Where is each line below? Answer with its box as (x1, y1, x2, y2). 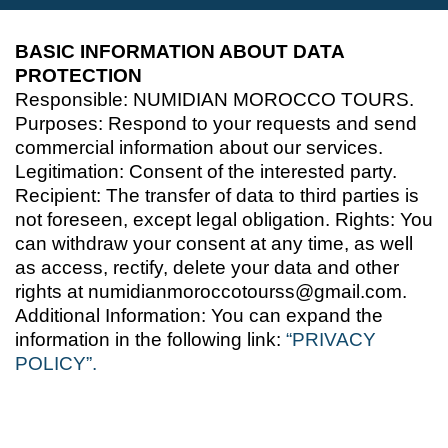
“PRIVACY (286, 328, 376, 350)
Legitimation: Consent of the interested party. (15, 160, 397, 182)
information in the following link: (15, 328, 286, 350)
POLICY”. (15, 352, 97, 374)
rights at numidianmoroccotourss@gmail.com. (15, 280, 407, 302)
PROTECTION (15, 64, 142, 86)
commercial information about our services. (15, 136, 383, 158)
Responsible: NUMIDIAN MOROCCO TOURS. (15, 88, 414, 110)
